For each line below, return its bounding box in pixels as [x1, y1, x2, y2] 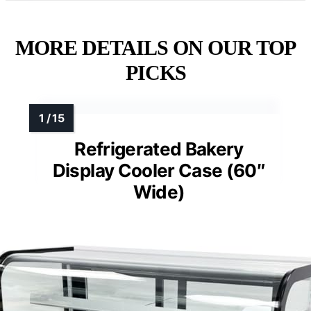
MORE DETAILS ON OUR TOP [15, 36, 296, 60]
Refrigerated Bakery [74, 138, 244, 160]
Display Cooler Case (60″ [52, 160, 266, 182]
